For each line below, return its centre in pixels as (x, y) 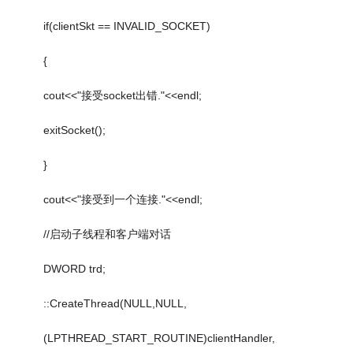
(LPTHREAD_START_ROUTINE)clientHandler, (160, 338)
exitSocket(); (75, 130)
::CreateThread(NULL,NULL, (115, 304)
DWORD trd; (75, 269)
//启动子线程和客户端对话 (108, 234)
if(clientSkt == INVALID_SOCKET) (127, 26)
